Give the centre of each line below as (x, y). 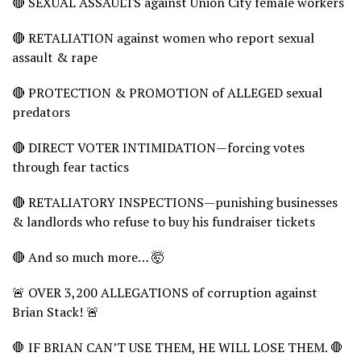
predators (41, 112)
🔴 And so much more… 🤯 (88, 257)
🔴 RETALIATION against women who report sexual (163, 37)
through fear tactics (71, 166)
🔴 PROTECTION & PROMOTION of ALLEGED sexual (167, 92)
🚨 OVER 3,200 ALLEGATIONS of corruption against (165, 292)
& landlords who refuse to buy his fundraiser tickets (164, 221)
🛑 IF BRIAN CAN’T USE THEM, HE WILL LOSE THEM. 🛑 (178, 347)
